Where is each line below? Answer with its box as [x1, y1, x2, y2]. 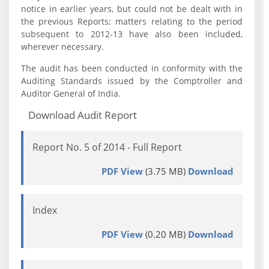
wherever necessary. [21, 41, 234, 52]
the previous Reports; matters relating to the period [21, 16, 243, 27]
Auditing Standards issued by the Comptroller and [21, 75, 243, 86]
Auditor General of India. [21, 88, 121, 99]
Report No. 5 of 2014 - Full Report [32, 141, 182, 154]
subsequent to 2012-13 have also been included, [21, 28, 243, 40]
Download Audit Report [28, 108, 137, 122]
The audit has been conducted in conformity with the [21, 62, 243, 74]
